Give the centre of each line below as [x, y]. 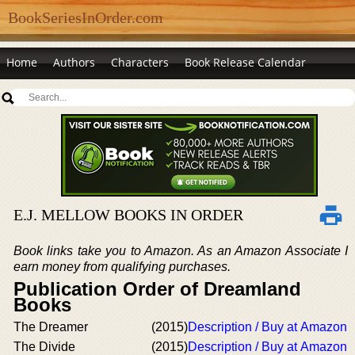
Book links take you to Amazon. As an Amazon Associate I [181, 251]
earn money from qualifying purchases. [122, 267]
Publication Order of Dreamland [157, 289]
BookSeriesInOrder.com [86, 17]
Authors [74, 62]
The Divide [44, 347]
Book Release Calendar [245, 62]
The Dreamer [51, 327]
